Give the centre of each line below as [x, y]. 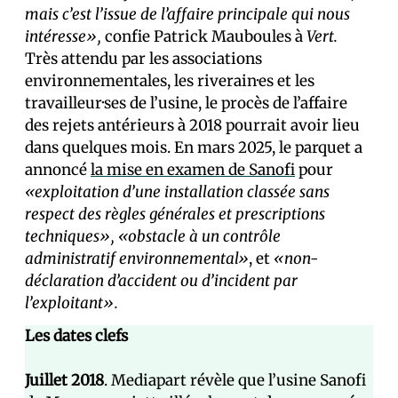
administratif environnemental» [137, 259]
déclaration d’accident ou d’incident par [161, 281]
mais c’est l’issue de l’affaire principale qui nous [187, 15]
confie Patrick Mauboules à [204, 37]
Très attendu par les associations [143, 59]
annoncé [58, 170]
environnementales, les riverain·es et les [170, 81]
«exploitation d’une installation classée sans [177, 192]
